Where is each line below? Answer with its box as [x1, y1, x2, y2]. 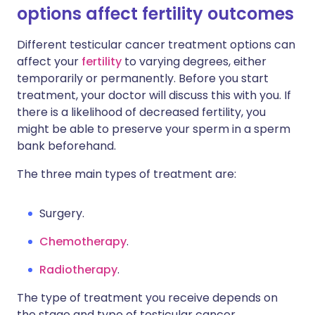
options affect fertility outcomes [17, 2, 294, 25]
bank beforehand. [17, 138, 116, 154]
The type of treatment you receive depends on [17, 290, 278, 306]
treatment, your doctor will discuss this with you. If [17, 87, 291, 103]
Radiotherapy [39, 262, 117, 278]
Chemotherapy [39, 233, 127, 250]
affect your [17, 53, 82, 70]
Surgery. [39, 205, 84, 221]
